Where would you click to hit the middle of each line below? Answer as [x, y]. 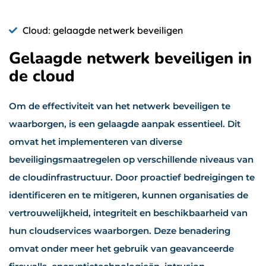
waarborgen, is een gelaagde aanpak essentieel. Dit [125, 123]
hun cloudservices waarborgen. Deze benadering [120, 230]
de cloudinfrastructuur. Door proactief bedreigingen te [132, 177]
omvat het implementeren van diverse [96, 141]
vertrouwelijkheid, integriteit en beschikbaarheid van [128, 213]
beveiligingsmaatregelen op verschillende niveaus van [131, 159]
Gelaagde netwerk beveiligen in [130, 58]
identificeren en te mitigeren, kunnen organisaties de [129, 195]
